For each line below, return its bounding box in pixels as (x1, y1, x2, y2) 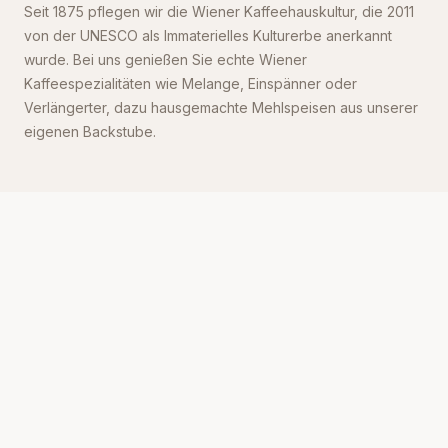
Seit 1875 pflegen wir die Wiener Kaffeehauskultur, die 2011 (24, 3, 414, 20)
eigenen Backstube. (24, 123, 156, 140)
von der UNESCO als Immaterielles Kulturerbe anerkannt (24, 27, 392, 44)
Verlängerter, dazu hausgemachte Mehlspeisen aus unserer (24, 99, 418, 116)
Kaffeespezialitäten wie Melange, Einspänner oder (24, 75, 357, 92)
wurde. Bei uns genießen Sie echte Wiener (24, 51, 307, 68)
